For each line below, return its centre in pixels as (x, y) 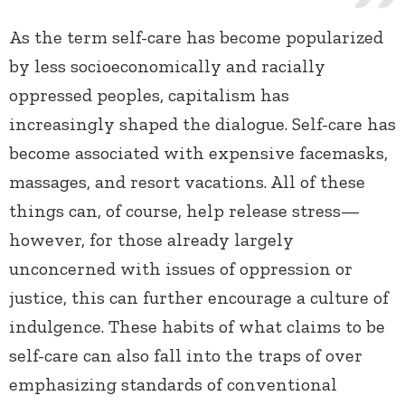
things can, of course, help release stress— (184, 211)
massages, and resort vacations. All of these (187, 182)
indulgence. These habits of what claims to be (197, 327)
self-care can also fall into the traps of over (186, 356)
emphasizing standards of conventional (173, 385)
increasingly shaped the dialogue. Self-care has (202, 124)
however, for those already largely (151, 240)
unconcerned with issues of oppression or (181, 269)
